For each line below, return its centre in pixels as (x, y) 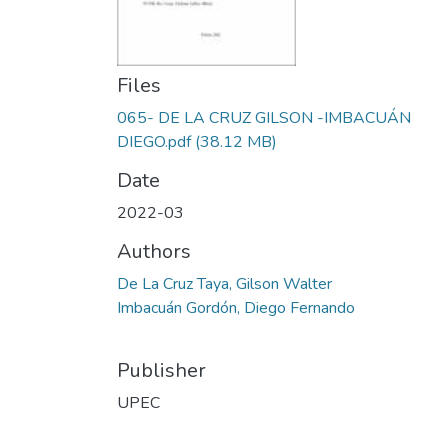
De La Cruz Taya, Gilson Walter (224, 284)
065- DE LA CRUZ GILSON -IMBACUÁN (264, 118)
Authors (154, 251)
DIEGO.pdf (154, 142)
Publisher (161, 370)
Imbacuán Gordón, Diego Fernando (236, 308)
